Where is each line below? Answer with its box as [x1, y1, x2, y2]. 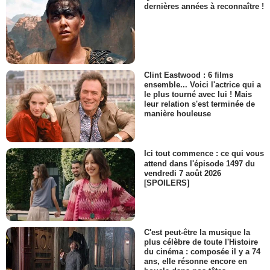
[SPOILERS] [144, 178, 189, 187]
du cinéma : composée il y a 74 [144, 247, 260, 257]
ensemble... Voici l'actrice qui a [144, 80, 261, 90]
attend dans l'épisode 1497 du [144, 159, 255, 168]
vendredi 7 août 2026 [144, 168, 221, 178]
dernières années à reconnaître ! [144, 1, 264, 11]
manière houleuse [144, 109, 211, 119]
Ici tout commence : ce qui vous [144, 149, 264, 159]
